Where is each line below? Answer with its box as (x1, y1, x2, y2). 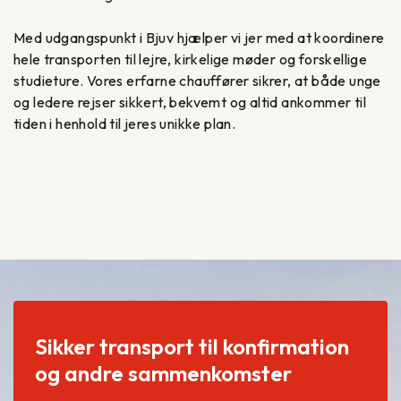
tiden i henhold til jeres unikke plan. (13, 114, 236, 132)
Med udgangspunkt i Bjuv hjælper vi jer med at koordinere (13, 28, 385, 47)
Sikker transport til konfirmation (35, 332, 349, 360)
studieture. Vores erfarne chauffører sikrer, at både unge (13, 71, 381, 90)
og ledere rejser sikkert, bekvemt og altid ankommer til (13, 92, 366, 111)
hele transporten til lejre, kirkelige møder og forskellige (13, 49, 368, 68)
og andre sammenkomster (35, 359, 292, 387)
